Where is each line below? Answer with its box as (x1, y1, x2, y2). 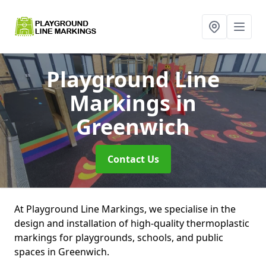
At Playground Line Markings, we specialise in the (14, 202, 236, 216)
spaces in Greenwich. (14, 245, 109, 258)
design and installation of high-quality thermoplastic (14, 217, 249, 230)
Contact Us (107, 153, 159, 166)
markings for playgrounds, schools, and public (14, 231, 223, 244)
